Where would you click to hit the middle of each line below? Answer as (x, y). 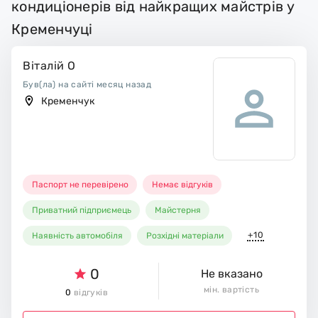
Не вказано (231, 273)
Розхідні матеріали (185, 235)
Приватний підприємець (82, 210)
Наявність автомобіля (78, 235)
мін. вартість (231, 289)
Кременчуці (52, 29)
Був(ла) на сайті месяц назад (87, 84)
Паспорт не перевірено (81, 184)
